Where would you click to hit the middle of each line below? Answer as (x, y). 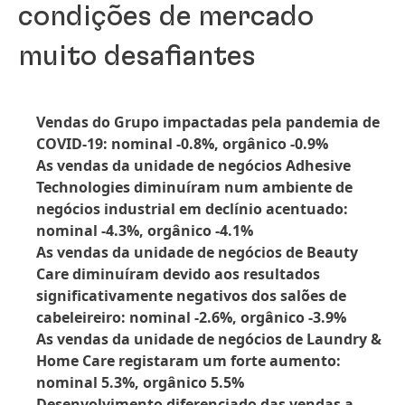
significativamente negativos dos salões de (191, 296)
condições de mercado (166, 16)
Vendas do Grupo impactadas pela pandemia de (208, 122)
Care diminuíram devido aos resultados (178, 274)
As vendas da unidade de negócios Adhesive (193, 165)
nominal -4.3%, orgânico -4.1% (145, 231)
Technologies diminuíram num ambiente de (194, 187)
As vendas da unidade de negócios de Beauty (197, 252)
